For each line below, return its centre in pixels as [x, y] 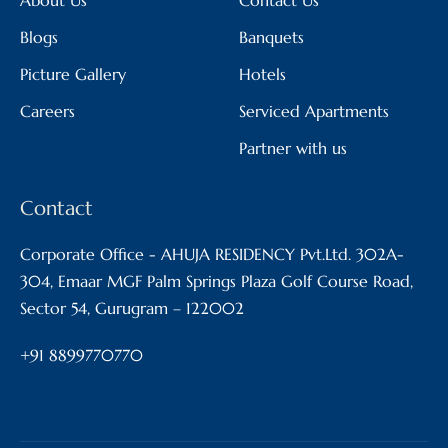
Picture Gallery [73, 73]
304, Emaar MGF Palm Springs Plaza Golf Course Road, [216, 280]
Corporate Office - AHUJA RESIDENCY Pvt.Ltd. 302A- [212, 253]
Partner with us [293, 147]
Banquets [271, 36]
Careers [47, 110]
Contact [56, 208]
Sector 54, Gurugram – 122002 [132, 307]
